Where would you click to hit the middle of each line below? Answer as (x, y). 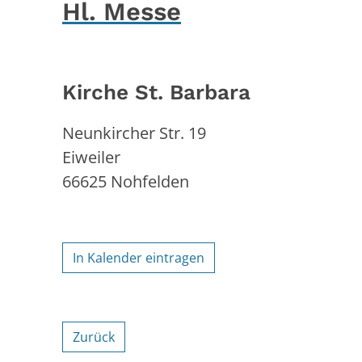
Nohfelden (150, 181)
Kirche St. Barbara (156, 92)
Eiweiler (91, 157)
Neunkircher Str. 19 (134, 133)
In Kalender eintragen (139, 257)
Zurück (94, 337)
